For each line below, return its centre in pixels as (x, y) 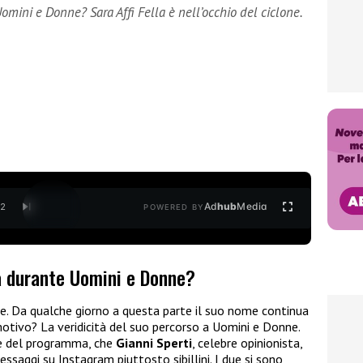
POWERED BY (174, 207)
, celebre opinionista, (247, 343)
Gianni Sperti (154, 343)
